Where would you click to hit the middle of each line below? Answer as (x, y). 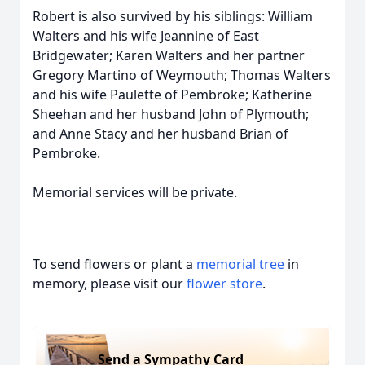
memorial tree (240, 264)
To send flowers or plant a (114, 264)
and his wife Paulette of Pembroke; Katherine (172, 95)
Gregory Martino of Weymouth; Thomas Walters (182, 75)
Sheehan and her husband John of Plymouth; (171, 114)
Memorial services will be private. (135, 192)
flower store (224, 284)
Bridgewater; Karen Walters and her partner (169, 55)
